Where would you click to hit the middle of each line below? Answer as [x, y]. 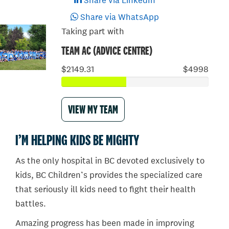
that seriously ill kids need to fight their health [106, 189]
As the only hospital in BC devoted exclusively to [110, 161]
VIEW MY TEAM [93, 109]
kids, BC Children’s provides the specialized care [109, 175]
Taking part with [93, 31]
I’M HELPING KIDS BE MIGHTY [77, 140]
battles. [31, 203]
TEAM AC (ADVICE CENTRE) [107, 50]
